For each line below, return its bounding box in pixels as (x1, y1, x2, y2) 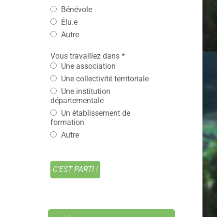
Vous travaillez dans (50, 51, 122, 61)
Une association (59, 62, 116, 71)
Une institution (59, 87, 110, 96)
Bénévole (59, 5, 92, 15)
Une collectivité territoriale (59, 74, 149, 84)
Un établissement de (59, 108, 130, 118)
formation (50, 118, 84, 127)
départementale (50, 96, 104, 106)
